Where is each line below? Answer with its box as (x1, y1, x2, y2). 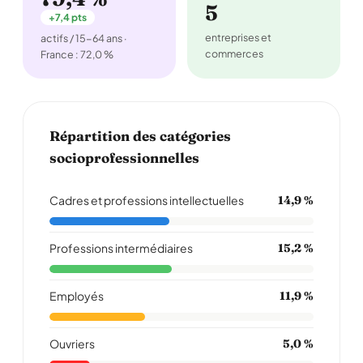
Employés (49, 288, 104, 303)
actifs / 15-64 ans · (41, 32, 127, 45)
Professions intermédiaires (49, 241, 193, 255)
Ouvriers (49, 336, 95, 351)
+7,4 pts (49, 11, 87, 23)
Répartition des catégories (49, 127, 231, 144)
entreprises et (205, 31, 271, 44)
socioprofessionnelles (49, 149, 199, 166)
